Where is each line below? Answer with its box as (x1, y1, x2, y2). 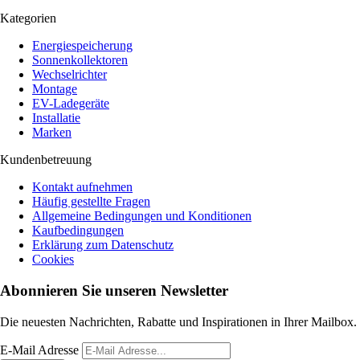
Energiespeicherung (32, 39, 133, 53)
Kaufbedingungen (32, 223, 124, 238)
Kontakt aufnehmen (32, 180, 133, 194)
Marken (32, 125, 72, 140)
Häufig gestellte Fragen (32, 194, 150, 209)
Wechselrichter (32, 67, 107, 82)
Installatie (32, 111, 80, 125)
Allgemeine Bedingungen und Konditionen (32, 209, 252, 223)
